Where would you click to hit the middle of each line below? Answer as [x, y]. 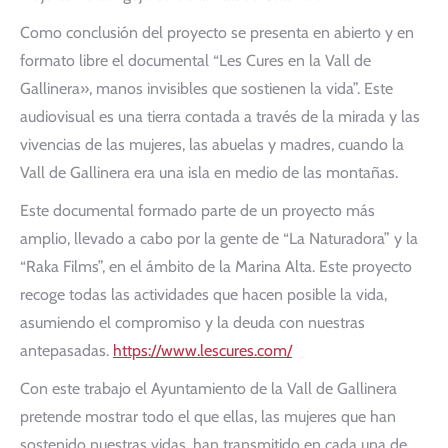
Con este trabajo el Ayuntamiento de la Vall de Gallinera [208, 388]
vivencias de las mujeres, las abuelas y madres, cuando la [212, 144]
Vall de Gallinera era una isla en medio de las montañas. [209, 172]
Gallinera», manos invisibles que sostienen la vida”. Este [206, 88]
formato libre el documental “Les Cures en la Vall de [195, 60]
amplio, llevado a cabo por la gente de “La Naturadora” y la [219, 238]
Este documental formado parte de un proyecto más [197, 210]
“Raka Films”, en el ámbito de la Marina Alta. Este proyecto [216, 266]
